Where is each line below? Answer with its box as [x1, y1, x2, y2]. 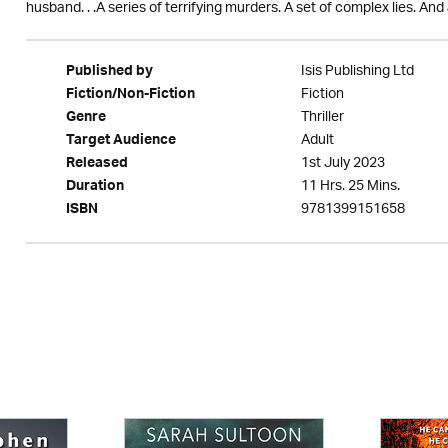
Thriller [300, 102, 344, 133]
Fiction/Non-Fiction [65, 82, 195, 110]
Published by [65, 59, 153, 87]
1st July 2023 [300, 148, 385, 179]
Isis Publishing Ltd [300, 56, 414, 87]
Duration [65, 174, 124, 202]
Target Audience [65, 128, 176, 156]
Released [65, 151, 128, 179]
